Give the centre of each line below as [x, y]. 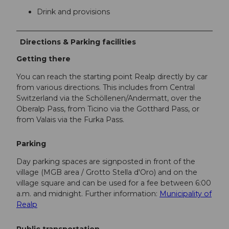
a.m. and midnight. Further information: [88, 194]
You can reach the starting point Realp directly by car [112, 77]
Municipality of [186, 194]
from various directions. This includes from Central [106, 88]
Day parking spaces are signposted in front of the [106, 162]
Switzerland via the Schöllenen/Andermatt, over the [109, 98]
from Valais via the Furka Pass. [70, 120]
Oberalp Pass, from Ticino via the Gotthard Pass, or [108, 109]
